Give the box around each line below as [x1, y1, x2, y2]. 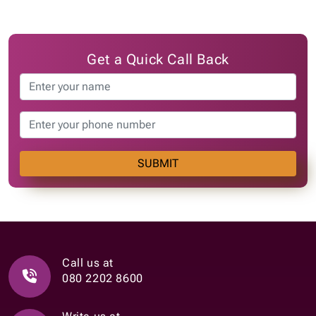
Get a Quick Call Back [87, 51, 229, 68]
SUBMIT [138, 157, 178, 171]
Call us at [62, 256, 114, 270]
